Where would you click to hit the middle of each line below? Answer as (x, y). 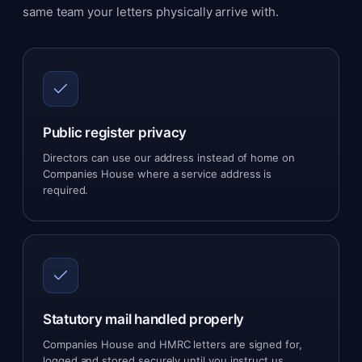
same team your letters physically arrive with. (151, 12)
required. (66, 190)
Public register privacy (115, 133)
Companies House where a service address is (158, 174)
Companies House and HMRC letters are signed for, (173, 344)
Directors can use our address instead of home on (169, 158)
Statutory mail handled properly (144, 319)
